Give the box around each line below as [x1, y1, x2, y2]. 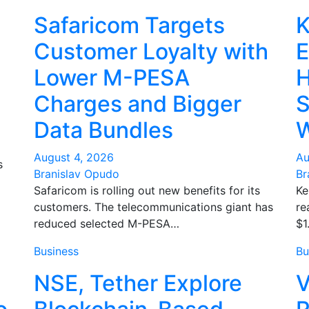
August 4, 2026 [34, 150, 114, 164]
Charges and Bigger [34, 90, 241, 117]
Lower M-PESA [34, 64, 190, 91]
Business [34, 244, 79, 258]
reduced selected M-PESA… [34, 217, 179, 230]
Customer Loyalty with [34, 38, 268, 65]
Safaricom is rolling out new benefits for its [34, 183, 260, 197]
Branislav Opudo [34, 167, 119, 181]
